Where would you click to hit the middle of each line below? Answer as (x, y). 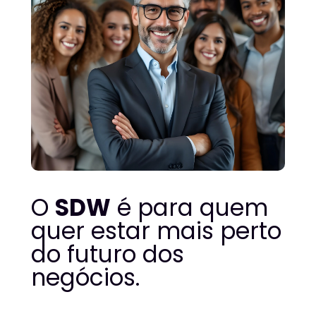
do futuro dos (108, 255)
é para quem (189, 208)
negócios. (85, 278)
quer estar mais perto (156, 231)
